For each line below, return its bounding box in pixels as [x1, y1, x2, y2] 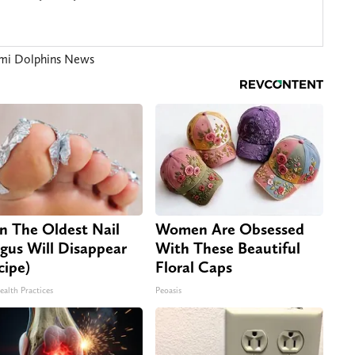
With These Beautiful [155, 239, 300, 258]
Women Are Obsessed [155, 219, 304, 239]
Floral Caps [155, 258, 232, 277]
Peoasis [155, 285, 181, 296]
